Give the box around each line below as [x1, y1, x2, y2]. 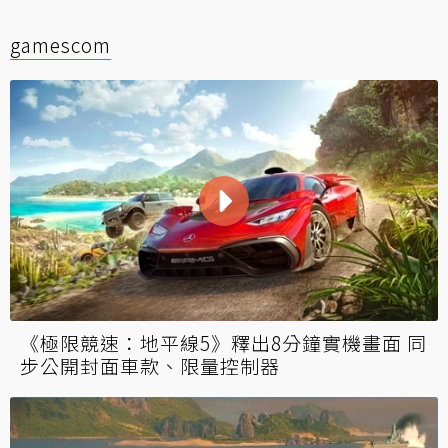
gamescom [10, 31, 111, 58]
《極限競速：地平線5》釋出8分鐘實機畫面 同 [20, 329, 427, 357]
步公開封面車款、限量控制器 [20, 352, 280, 380]
